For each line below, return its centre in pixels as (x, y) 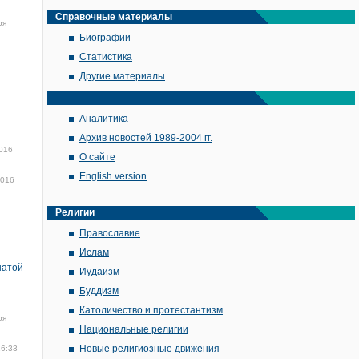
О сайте (97, 157)
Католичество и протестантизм (151, 310)
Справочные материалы (114, 17)
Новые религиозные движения (149, 349)
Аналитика (104, 119)
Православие (110, 233)
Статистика (106, 57)
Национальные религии (134, 329)
